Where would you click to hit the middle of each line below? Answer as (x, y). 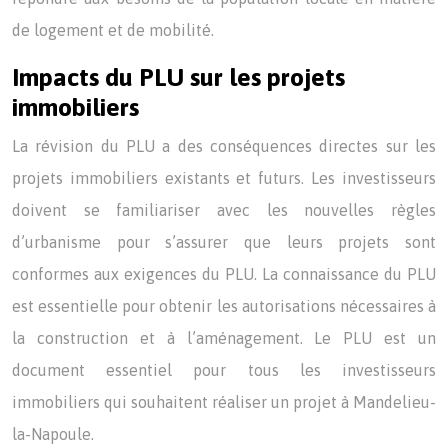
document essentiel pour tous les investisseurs (224, 370)
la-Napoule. (53, 434)
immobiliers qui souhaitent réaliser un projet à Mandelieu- (224, 402)
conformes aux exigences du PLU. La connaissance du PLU (224, 274)
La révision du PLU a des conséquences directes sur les (224, 146)
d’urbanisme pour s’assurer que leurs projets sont (224, 242)
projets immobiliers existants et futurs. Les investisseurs (224, 178)
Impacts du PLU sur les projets (178, 77)
